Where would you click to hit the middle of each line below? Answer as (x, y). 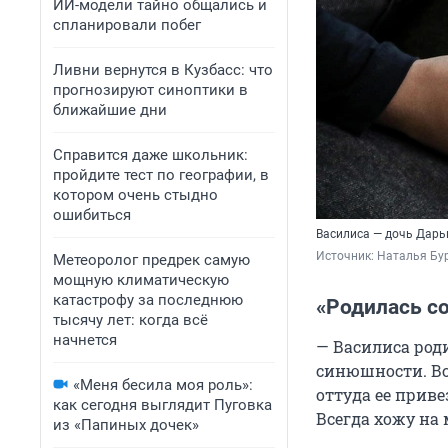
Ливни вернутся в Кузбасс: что (163, 70)
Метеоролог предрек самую (151, 260)
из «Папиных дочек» (126, 425)
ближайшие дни (110, 110)
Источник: (346, 256)
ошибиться (92, 215)
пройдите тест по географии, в (161, 175)
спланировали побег (127, 25)
